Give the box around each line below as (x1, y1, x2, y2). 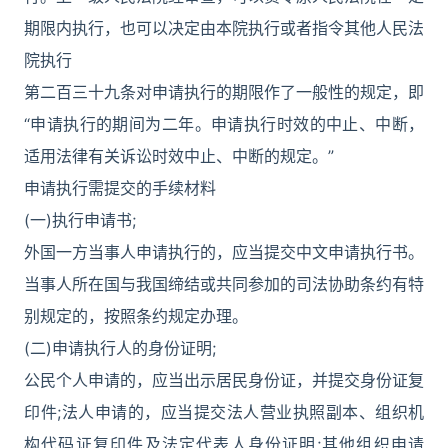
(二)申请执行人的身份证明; (24, 338, 216, 358)
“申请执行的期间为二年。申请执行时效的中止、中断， (24, 114, 424, 134)
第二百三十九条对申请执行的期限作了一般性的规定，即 (24, 82, 424, 102)
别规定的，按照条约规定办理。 (24, 306, 248, 326)
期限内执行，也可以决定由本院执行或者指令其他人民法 (24, 18, 424, 38)
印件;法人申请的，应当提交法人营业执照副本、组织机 (24, 402, 424, 422)
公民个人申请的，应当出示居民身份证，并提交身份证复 (24, 370, 424, 390)
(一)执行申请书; (24, 210, 136, 230)
